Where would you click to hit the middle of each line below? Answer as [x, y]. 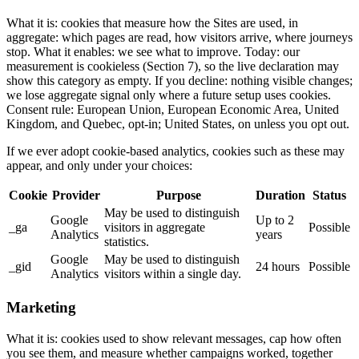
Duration [280, 196]
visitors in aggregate [155, 228]
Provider [76, 196]
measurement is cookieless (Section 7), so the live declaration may [173, 67]
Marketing [41, 307]
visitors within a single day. [173, 274]
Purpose [178, 196]
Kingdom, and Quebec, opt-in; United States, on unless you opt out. [178, 124]
